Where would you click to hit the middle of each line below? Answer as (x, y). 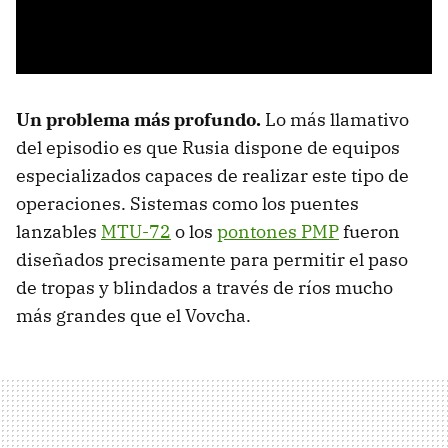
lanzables (58, 231)
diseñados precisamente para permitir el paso (212, 259)
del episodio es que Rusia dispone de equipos (208, 147)
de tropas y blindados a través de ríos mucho (204, 287)
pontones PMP (278, 231)
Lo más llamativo (335, 119)
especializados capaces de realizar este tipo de (212, 175)
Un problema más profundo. (138, 119)
